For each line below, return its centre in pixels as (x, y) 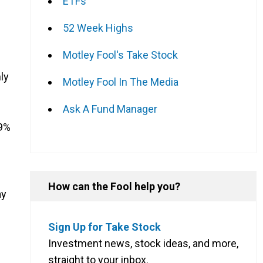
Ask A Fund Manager (110, 109)
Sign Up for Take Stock (104, 227)
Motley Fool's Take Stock (120, 55)
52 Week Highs (98, 28)
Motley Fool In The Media (121, 82)
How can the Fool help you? (114, 186)
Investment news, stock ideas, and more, (143, 243)
